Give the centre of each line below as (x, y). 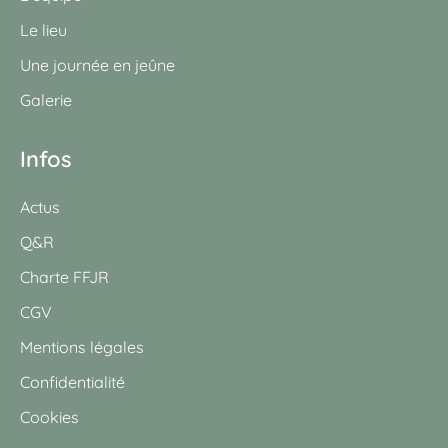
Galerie (46, 99)
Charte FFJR (64, 276)
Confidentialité (72, 381)
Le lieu (43, 29)
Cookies (49, 416)
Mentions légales (82, 346)
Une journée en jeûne (97, 64)
